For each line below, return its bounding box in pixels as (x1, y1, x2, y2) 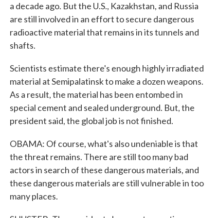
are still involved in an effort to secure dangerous (10, 14, 194, 24)
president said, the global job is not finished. (10, 115, 173, 126)
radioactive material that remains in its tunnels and (10, 27, 199, 37)
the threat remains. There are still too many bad (10, 151, 188, 162)
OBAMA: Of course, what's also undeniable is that (10, 138, 198, 149)
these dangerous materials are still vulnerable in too (10, 178, 204, 188)
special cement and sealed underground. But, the (10, 102, 195, 113)
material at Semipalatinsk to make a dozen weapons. (10, 76, 203, 87)
